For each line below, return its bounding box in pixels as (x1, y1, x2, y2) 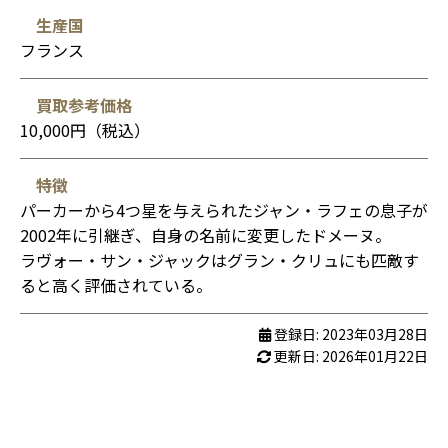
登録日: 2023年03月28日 (271, 323, 428, 344)
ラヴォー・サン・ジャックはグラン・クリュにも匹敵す (20, 247, 419, 272)
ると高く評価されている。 (20, 272, 212, 297)
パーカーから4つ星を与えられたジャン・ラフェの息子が (20, 197, 428, 222)
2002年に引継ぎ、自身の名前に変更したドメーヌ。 (20, 222, 391, 247)
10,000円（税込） (20, 117, 150, 142)
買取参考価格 (36, 92, 132, 117)
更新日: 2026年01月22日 (271, 345, 428, 366)
